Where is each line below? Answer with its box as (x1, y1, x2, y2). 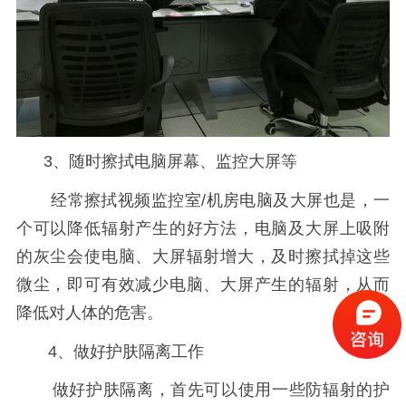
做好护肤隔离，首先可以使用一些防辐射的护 (15, 381, 391, 400)
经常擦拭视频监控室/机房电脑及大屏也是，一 (15, 190, 391, 209)
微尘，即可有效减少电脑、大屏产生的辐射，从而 (15, 275, 391, 294)
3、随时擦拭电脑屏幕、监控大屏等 (15, 152, 297, 171)
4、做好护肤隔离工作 (15, 342, 204, 361)
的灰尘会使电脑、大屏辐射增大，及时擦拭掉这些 (15, 246, 391, 266)
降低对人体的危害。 (15, 303, 163, 322)
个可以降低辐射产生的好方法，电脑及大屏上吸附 (15, 218, 391, 237)
